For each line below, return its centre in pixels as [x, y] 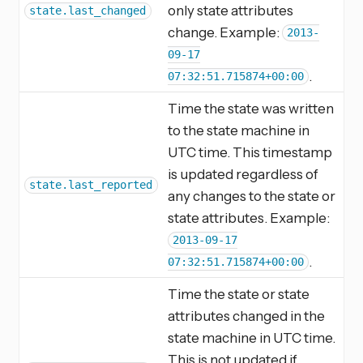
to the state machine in [239, 130]
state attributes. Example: [249, 217]
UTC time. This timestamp [250, 152]
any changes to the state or [252, 195]
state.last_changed [88, 11]
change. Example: [225, 32]
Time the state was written [251, 108]
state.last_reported [91, 185]
